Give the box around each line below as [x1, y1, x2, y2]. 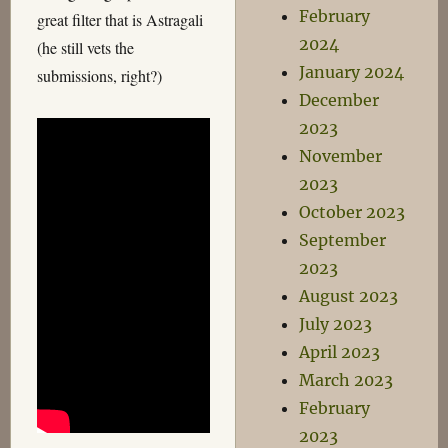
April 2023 [299, 342, 381, 362]
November [299, 146, 383, 166]
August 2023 [299, 286, 399, 306]
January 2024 [299, 62, 405, 82]
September [299, 230, 387, 250]
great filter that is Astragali [36, 8, 203, 30]
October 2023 [299, 202, 406, 222]
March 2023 [299, 370, 394, 390]
